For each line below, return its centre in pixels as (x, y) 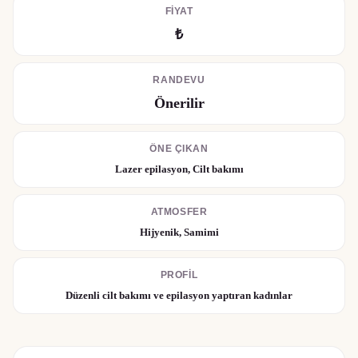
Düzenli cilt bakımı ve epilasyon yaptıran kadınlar (179, 295)
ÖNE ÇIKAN (179, 149)
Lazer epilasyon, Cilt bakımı (179, 169)
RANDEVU (179, 80)
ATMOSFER (179, 212)
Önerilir (179, 103)
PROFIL (179, 275)
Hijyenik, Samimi (179, 232)
